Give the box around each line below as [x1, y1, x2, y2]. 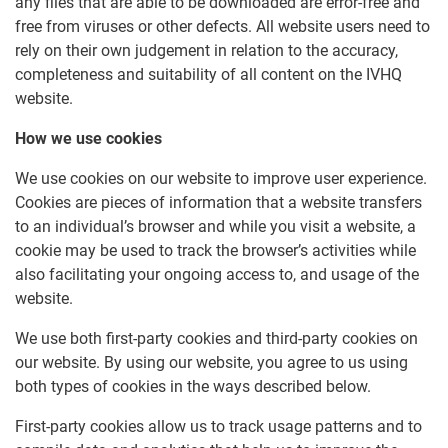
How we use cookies [15, 129, 162, 149]
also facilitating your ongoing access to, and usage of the [15, 265, 419, 285]
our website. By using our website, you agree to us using [15, 353, 408, 373]
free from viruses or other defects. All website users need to [15, 17, 430, 37]
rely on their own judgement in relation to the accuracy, [15, 41, 398, 61]
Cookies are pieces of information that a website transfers [15, 193, 422, 213]
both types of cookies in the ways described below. [15, 377, 371, 397]
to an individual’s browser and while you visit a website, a [15, 217, 416, 237]
